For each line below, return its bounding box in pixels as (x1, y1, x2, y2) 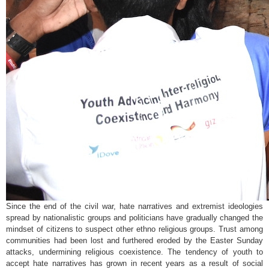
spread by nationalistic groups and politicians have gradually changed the (6, 213, 263, 222)
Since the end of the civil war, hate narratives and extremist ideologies (6, 202, 263, 211)
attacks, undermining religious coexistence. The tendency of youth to (6, 247, 263, 256)
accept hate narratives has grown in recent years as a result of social (6, 259, 263, 268)
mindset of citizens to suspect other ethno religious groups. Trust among (6, 225, 263, 234)
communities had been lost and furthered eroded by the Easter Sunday (6, 236, 263, 245)
